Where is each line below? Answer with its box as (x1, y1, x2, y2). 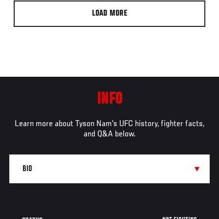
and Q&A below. (83, 130, 136, 139)
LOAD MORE (91, 9, 128, 19)
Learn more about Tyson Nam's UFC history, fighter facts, (15, 120, 204, 129)
